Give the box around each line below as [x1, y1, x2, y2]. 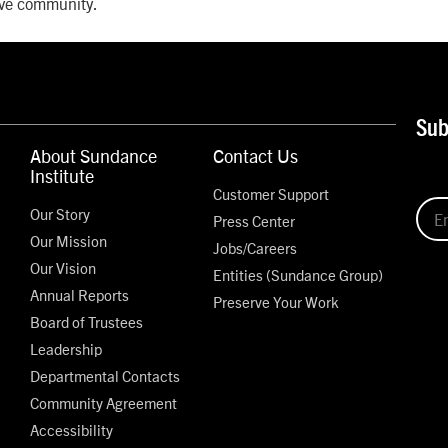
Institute [30, 163, 95, 187]
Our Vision [30, 257, 97, 277]
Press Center [213, 210, 296, 230]
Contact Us [213, 143, 299, 167]
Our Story [30, 203, 91, 223]
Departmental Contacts [30, 365, 181, 385]
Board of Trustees [30, 311, 144, 331]
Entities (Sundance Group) [213, 264, 384, 284]
